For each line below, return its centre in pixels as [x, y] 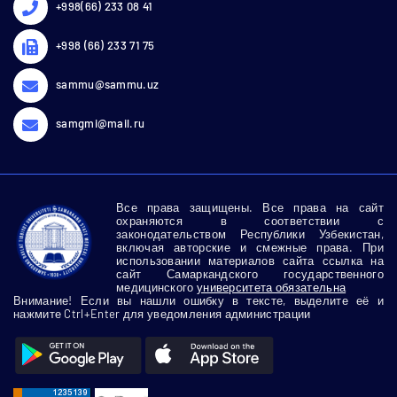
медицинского [156, 287]
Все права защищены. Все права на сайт [250, 207]
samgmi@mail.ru [101, 123]
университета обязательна [271, 287]
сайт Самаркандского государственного [250, 273]
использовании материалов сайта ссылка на [250, 260]
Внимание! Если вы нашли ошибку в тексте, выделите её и [198, 300]
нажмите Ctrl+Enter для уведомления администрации [162, 313]
